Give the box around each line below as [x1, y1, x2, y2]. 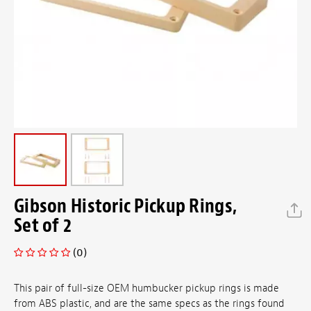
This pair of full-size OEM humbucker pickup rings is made [14, 282, 279, 296]
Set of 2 [14, 212, 72, 238]
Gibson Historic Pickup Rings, [14, 193, 237, 219]
